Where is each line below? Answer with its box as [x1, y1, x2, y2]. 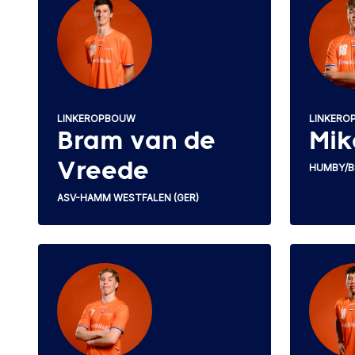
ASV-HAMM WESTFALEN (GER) [57, 191, 199, 204]
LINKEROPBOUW [57, 112, 136, 124]
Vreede [57, 159, 149, 184]
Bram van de [57, 129, 216, 154]
